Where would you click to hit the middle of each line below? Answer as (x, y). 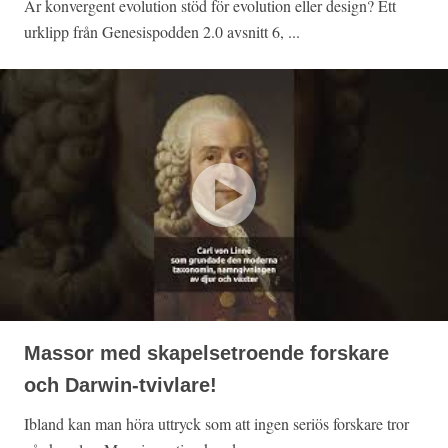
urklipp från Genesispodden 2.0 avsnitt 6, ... (162, 32)
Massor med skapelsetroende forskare (206, 353)
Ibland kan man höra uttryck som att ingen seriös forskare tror (216, 424)
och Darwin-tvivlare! (120, 385)
